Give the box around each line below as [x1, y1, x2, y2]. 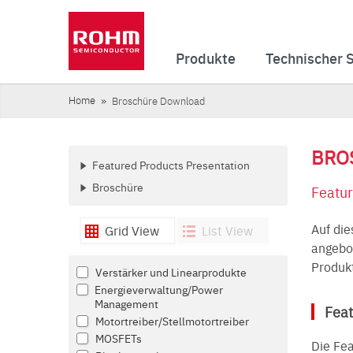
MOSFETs [95, 330, 142, 346]
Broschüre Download [111, 94, 205, 107]
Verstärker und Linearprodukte [95, 264, 247, 280]
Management [95, 295, 159, 311]
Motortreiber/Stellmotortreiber [95, 313, 249, 329]
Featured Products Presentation [92, 157, 250, 173]
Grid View [105, 221, 159, 239]
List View [201, 221, 253, 239]
